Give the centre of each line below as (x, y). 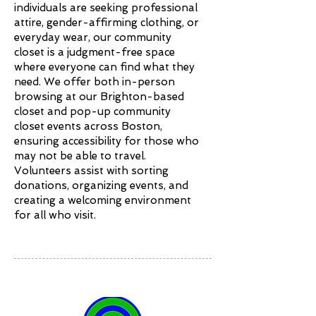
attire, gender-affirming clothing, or (107, 23)
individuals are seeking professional (106, 8)
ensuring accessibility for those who (107, 141)
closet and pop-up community (92, 111)
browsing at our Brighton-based (99, 97)
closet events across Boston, (88, 126)
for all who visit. (55, 215)
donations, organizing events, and (101, 186)
